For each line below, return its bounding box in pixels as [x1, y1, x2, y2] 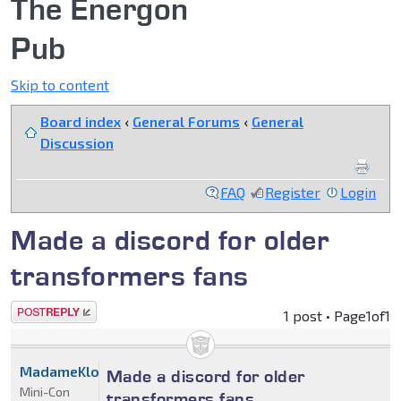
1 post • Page [284, 307, 366, 325]
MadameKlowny [20, 363, 127, 380]
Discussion [40, 134, 114, 152]
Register [265, 183, 320, 201]
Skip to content [11, 76, 109, 94]
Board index [40, 113, 121, 131]
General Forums [132, 113, 240, 131]
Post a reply [11, 303, 90, 320]
